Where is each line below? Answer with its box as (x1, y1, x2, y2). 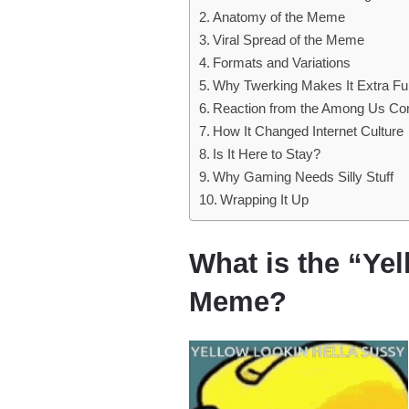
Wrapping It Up (220, 192, 309, 208)
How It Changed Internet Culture (213, 123, 404, 140)
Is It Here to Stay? (213, 146, 321, 163)
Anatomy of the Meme (213, 9, 346, 26)
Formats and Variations (213, 55, 351, 71)
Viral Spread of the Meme (213, 32, 365, 48)
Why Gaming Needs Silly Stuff (213, 169, 394, 185)
